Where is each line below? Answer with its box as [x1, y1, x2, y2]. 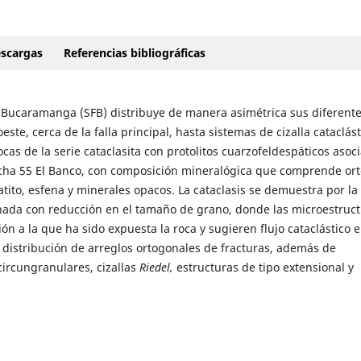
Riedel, [139, 259, 176, 275]
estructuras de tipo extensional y [176, 259, 354, 275]
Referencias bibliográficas [64, 45, 205, 61]
